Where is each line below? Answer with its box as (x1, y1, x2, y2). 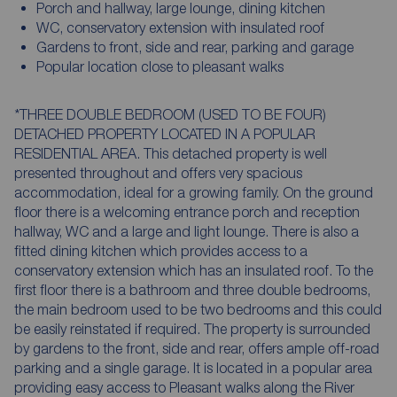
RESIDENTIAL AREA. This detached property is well (14, 144, 327, 161)
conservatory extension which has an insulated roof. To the (14, 261, 373, 278)
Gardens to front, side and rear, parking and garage (35, 38, 354, 55)
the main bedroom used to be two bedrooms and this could (14, 300, 382, 317)
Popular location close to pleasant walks (35, 58, 284, 74)
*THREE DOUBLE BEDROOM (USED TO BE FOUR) (14, 105, 326, 122)
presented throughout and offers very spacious (14, 164, 302, 181)
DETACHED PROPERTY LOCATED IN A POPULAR (14, 125, 315, 142)
